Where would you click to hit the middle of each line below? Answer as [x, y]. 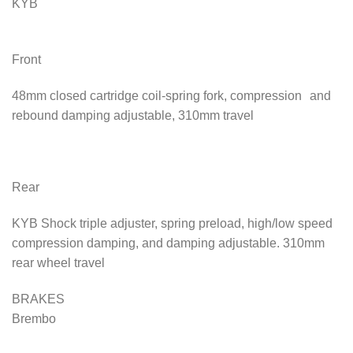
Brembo [34, 318]
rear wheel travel [58, 263]
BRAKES [38, 299]
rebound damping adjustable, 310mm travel [133, 115]
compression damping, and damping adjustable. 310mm [168, 243]
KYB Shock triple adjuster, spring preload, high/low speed [172, 224]
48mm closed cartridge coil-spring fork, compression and [171, 95]
